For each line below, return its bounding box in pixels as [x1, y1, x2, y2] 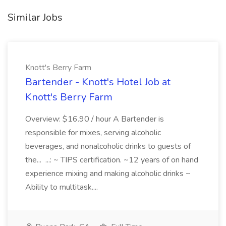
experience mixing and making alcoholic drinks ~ [25, 168, 191, 179]
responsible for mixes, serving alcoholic [25, 127, 161, 138]
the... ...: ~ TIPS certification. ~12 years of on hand [25, 154, 198, 165]
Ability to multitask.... [25, 182, 100, 193]
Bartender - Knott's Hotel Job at [25, 75, 171, 89]
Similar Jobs [8, 11, 63, 24]
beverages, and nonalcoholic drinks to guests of [25, 141, 191, 152]
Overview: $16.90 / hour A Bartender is [25, 114, 164, 125]
